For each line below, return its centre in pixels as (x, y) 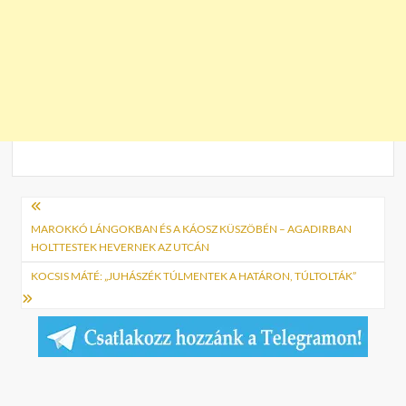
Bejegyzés (73, 211)
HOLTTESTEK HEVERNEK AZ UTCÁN (121, 247)
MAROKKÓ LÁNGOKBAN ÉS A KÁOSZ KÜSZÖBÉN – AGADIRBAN (192, 229)
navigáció (70, 241)
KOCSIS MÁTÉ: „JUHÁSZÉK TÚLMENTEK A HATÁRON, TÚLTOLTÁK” (194, 276)
